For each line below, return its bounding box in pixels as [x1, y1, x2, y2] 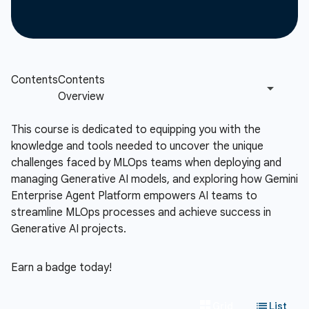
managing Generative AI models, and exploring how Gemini [11, 172, 298, 186]
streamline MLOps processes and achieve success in [11, 206, 271, 219]
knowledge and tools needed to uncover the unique [11, 139, 263, 153]
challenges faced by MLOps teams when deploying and [11, 156, 281, 170]
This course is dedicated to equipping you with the [11, 123, 261, 137]
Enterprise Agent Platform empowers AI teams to [11, 189, 257, 203]
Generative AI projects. [11, 222, 126, 236]
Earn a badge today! [11, 261, 112, 275]
